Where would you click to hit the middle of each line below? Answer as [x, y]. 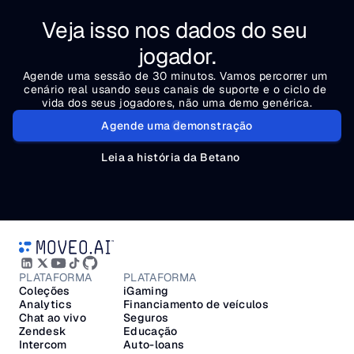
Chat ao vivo [53, 318]
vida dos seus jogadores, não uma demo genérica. [177, 103]
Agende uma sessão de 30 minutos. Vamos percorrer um [175, 76]
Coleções [45, 291]
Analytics [45, 304]
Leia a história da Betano [171, 157]
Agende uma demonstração [177, 126]
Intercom [43, 345]
